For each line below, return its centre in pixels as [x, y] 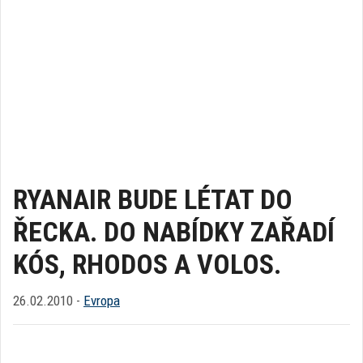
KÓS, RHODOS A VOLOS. [147, 264]
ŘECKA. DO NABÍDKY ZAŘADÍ [174, 232]
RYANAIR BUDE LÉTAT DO [153, 199]
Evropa [102, 301]
